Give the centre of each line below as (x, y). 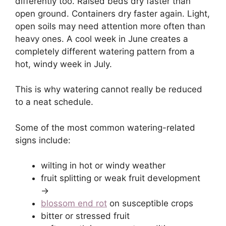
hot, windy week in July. (64, 64)
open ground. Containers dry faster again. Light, (112, 13)
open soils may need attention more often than (110, 26)
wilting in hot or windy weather (103, 166)
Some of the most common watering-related (105, 127)
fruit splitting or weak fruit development (121, 178)
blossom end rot (74, 204)
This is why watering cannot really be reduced (109, 90)
